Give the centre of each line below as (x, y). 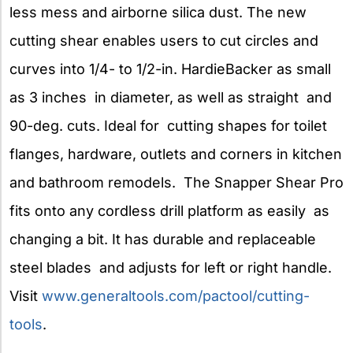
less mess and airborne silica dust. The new (158, 12)
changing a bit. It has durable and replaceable (163, 239)
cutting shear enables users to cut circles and (164, 40)
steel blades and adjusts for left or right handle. (171, 267)
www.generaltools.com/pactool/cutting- (176, 295)
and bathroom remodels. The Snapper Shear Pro (176, 182)
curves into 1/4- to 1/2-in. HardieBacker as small (170, 69)
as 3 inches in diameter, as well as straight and (171, 97)
